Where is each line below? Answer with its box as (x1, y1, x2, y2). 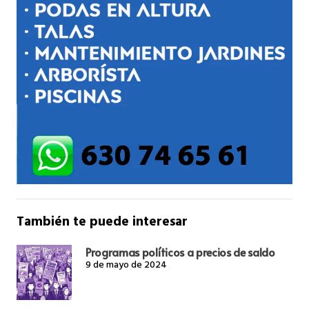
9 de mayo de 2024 (86, 256, 167, 275)
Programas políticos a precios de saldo (86, 243, 275, 259)
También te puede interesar (17, 210, 188, 236)
